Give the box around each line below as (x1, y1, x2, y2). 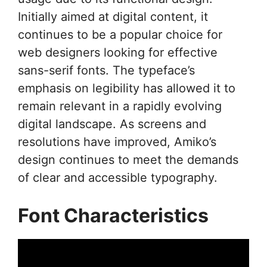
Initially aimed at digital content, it (18, 9, 208, 24)
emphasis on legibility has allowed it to (18, 80, 235, 95)
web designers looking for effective (18, 45, 218, 60)
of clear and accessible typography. (18, 170, 218, 185)
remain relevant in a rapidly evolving (18, 98, 222, 113)
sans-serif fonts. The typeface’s (18, 63, 195, 77)
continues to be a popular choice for (18, 27, 222, 42)
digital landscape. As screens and (18, 116, 206, 131)
